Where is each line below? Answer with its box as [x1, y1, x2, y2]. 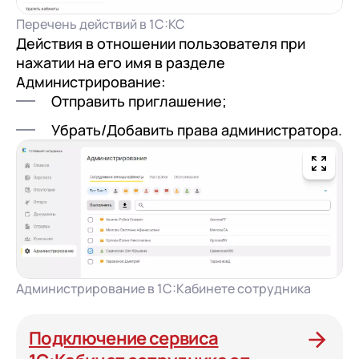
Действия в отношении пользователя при [16, 33, 305, 53]
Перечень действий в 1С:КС [16, 14, 185, 33]
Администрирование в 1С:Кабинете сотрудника [16, 279, 311, 297]
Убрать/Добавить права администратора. [51, 119, 342, 139]
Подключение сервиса [29, 325, 219, 350]
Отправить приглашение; [51, 91, 227, 111]
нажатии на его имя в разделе [16, 52, 225, 72]
